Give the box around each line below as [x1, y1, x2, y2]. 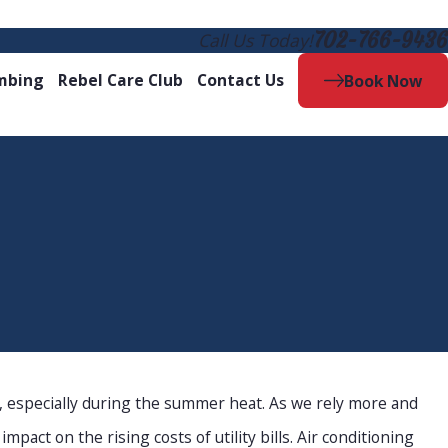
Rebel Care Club [57, 69, 183, 92]
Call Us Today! [198, 28, 313, 53]
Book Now [344, 69, 423, 92]
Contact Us [196, 69, 284, 92]
